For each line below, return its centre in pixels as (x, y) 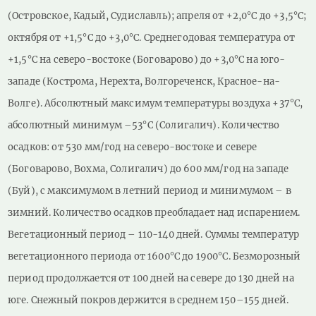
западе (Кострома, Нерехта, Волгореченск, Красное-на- (144, 82)
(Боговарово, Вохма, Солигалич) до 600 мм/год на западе (148, 169)
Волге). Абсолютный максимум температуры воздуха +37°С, (156, 104)
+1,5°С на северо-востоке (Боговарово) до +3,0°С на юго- (147, 60)
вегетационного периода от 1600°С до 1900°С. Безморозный (154, 257)
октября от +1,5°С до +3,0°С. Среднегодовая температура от (151, 38)
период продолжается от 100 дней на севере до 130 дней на (151, 279)
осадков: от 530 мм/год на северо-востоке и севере (133, 147)
